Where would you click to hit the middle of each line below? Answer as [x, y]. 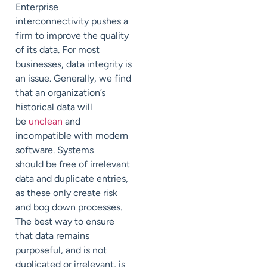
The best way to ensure [65, 221]
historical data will [54, 107]
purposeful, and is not [61, 250]
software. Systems [55, 150]
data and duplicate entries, [72, 178]
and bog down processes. [69, 207]
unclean [47, 121]
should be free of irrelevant [73, 164]
